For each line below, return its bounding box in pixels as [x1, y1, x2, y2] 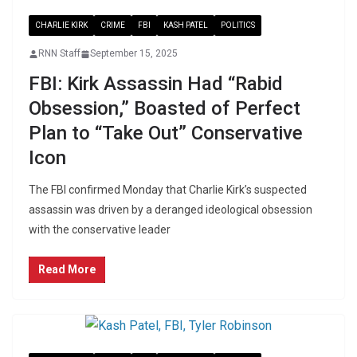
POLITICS [221, 21, 255, 29]
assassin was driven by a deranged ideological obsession [29, 203, 312, 216]
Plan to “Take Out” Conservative [29, 122, 303, 144]
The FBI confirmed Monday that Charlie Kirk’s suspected [29, 183, 307, 196]
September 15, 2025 [90, 48, 178, 59]
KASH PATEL [163, 21, 208, 29]
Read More [38, 263, 96, 276]
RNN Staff [38, 48, 80, 59]
